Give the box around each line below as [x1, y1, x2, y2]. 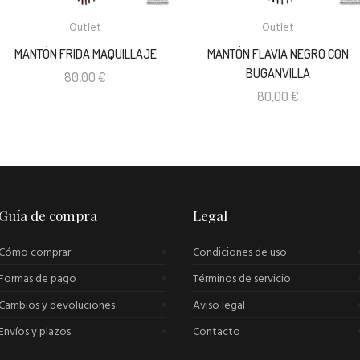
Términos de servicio [193, 270, 292, 289]
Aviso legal [193, 297, 246, 316]
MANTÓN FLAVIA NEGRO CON [207, 46, 350, 63]
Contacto [193, 323, 241, 342]
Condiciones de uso [193, 243, 288, 263]
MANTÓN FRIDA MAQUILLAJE [14, 46, 157, 63]
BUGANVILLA [246, 65, 311, 82]
